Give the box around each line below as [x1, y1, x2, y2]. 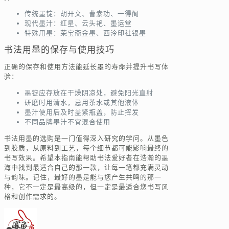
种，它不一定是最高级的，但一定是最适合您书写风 [4, 182, 169, 191]
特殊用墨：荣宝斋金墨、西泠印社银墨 [25, 29, 146, 37]
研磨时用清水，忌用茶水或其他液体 [25, 98, 139, 106]
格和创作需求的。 [4, 192, 61, 200]
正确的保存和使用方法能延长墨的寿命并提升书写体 [4, 62, 169, 71]
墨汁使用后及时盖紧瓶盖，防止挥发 [25, 108, 139, 116]
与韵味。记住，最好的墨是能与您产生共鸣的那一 [4, 173, 162, 181]
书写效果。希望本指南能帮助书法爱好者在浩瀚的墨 [4, 153, 169, 162]
